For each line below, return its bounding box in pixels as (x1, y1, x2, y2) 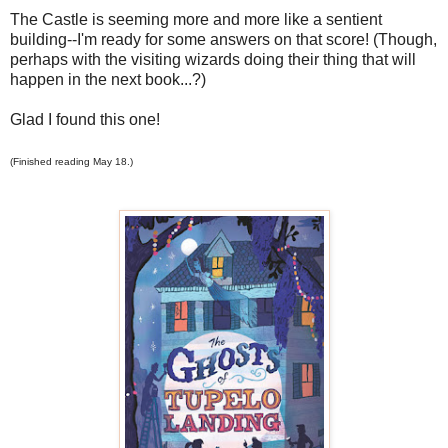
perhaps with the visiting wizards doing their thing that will (10, 50, 416, 68)
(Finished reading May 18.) (10, 155, 133, 167)
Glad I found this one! (10, 110, 160, 128)
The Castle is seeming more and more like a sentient (10, 10, 382, 28)
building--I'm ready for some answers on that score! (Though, (10, 30, 437, 48)
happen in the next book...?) (10, 70, 206, 88)
